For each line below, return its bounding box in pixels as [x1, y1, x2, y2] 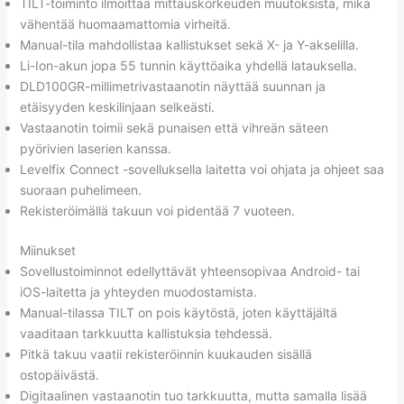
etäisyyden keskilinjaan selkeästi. [19, 99, 215, 115]
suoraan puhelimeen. [19, 182, 142, 198]
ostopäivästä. [19, 367, 99, 383]
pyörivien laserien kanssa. [19, 141, 171, 157]
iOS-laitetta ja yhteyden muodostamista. [19, 284, 257, 300]
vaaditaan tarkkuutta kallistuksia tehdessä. [19, 326, 272, 342]
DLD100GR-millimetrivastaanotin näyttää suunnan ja [19, 78, 326, 95]
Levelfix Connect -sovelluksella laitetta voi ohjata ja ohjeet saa [19, 161, 384, 178]
